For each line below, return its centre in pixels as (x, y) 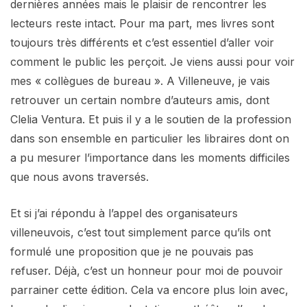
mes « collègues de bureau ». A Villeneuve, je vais (140, 81)
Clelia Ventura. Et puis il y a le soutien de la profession (151, 120)
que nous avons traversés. (79, 177)
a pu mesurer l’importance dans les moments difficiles (150, 158)
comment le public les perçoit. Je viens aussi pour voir (152, 62)
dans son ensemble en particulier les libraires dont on (150, 139)
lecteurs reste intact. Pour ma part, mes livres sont (142, 24)
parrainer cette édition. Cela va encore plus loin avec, (149, 290)
